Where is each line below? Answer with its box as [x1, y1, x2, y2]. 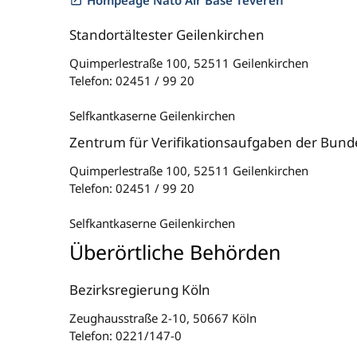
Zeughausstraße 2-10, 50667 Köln [69, 310, 257, 326]
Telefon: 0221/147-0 [69, 328, 182, 343]
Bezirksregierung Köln [69, 280, 210, 299]
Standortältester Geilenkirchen [69, 25, 265, 44]
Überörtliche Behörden [69, 238, 280, 265]
